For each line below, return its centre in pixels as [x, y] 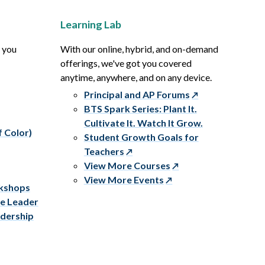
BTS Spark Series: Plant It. [140, 109]
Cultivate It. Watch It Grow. [143, 123]
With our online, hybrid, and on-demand [139, 49]
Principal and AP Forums [137, 95]
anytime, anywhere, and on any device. [136, 77]
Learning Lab [91, 25]
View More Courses [127, 166]
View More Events [124, 180]
